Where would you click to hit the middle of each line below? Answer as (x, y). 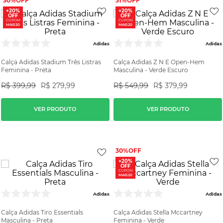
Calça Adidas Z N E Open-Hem (159, 62)
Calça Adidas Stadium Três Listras (51, 62)
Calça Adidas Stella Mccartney (158, 212)
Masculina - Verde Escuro (151, 70)
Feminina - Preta (26, 70)
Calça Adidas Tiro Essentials (42, 212)
